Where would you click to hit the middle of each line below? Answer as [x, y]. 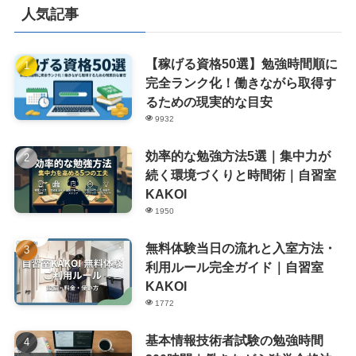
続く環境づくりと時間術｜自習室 [240, 175]
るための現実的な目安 [209, 101]
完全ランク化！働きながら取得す [240, 82]
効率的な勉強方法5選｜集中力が [238, 156]
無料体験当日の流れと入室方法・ [240, 248]
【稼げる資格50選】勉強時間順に [241, 63]
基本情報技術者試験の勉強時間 [234, 341]
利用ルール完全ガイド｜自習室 [234, 267]
